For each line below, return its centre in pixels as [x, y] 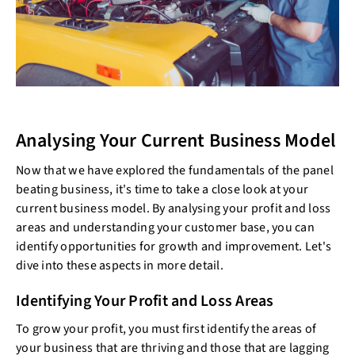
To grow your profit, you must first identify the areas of [166, 329]
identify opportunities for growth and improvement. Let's [174, 246]
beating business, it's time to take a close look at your [162, 189]
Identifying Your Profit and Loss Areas [145, 301]
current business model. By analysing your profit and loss [174, 208]
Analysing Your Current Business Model [176, 141]
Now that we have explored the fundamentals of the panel [175, 170]
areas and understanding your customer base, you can [165, 227]
